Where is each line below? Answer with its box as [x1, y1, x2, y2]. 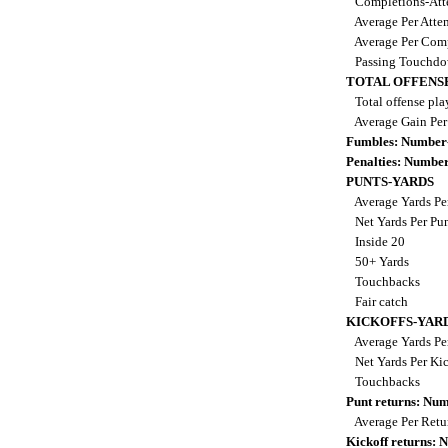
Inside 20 [346, 233, 408, 249]
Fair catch [346, 293, 411, 309]
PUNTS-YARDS [346, 173, 434, 189]
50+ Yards [346, 253, 412, 269]
